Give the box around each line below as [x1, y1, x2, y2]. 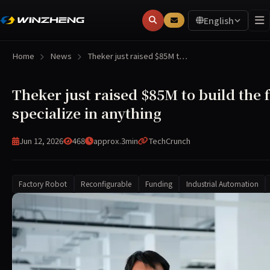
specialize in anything [12, 103, 162, 123]
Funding [145, 178, 172, 189]
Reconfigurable [81, 178, 132, 189]
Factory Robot [19, 178, 67, 189]
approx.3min [93, 135, 138, 147]
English [204, 14, 234, 27]
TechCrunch [148, 135, 190, 147]
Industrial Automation [186, 178, 259, 189]
